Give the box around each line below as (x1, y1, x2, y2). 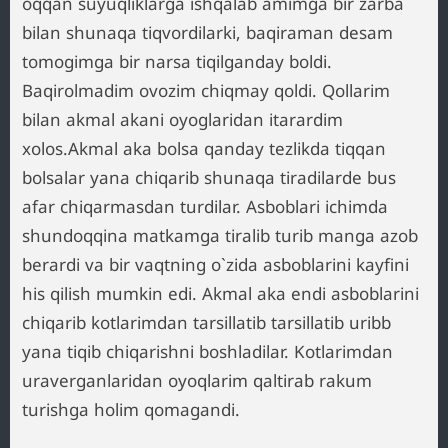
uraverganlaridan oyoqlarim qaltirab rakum (22, 369, 372, 392)
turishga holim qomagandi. (22, 398, 240, 421)
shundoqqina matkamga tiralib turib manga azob (22, 224, 418, 247)
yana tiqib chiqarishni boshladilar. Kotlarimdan (22, 340, 393, 363)
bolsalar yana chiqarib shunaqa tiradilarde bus (22, 166, 396, 189)
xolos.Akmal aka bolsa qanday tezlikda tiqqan (22, 137, 386, 160)
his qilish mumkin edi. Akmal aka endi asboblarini (22, 282, 419, 305)
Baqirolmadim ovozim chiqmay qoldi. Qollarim (22, 79, 390, 102)
